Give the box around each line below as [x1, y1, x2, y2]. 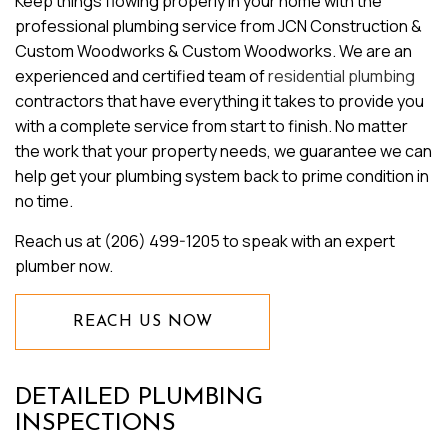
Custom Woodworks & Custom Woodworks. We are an [15, 40, 412, 62]
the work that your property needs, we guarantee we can [15, 140, 432, 162]
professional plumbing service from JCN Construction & [15, 15, 422, 37]
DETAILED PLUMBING [15, 386, 263, 410]
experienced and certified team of [15, 65, 268, 87]
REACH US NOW [72, 314, 213, 330]
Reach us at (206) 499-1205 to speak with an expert [15, 230, 395, 252]
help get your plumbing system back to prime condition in [15, 165, 429, 187]
